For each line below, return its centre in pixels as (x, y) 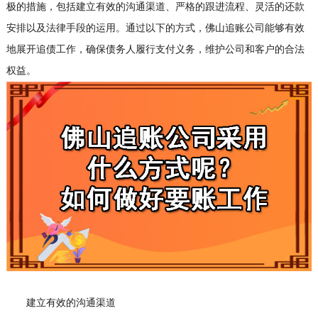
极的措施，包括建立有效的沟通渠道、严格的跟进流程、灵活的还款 (155, 7)
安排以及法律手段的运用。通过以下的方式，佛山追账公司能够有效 (155, 28)
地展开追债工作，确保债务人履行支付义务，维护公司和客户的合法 (155, 50)
